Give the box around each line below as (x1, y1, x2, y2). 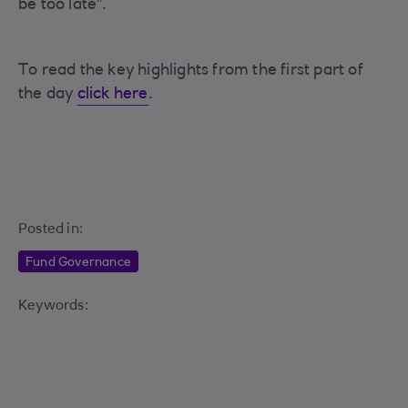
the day (18, 87, 77, 104)
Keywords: (18, 299, 88, 314)
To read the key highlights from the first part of (18, 63, 363, 80)
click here (76, 87, 148, 104)
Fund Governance (25, 257, 131, 270)
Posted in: (18, 222, 83, 238)
